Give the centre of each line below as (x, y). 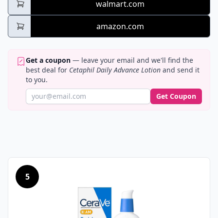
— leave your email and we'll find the (132, 60)
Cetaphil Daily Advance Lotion (115, 70)
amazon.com (120, 27)
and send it (180, 70)
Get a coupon (48, 60)
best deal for (47, 70)
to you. (37, 80)
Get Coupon (176, 96)
